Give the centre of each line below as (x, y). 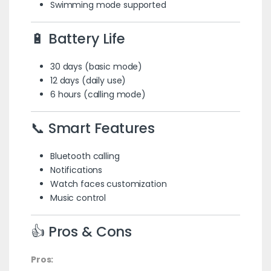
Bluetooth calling (85, 156)
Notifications (76, 170)
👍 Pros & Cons (81, 231)
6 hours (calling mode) (98, 94)
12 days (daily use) (88, 80)
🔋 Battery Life (78, 38)
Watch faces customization (108, 184)
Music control (78, 198)
